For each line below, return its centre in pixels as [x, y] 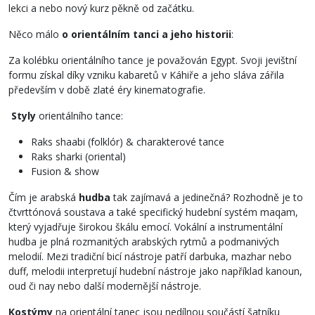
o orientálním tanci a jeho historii [147, 34]
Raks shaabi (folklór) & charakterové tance [128, 141]
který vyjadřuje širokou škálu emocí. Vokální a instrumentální [146, 226]
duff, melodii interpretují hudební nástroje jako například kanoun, [155, 271]
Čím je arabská [44, 197]
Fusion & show [65, 171]
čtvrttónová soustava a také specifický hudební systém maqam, [153, 212]
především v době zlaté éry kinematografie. [107, 89]
